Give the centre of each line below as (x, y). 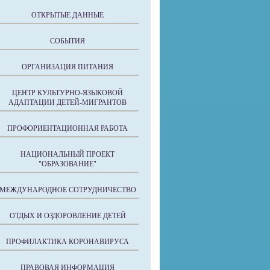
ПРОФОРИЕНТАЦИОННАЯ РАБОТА (67, 128)
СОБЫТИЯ (67, 41)
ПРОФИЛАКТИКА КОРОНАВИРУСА (67, 242)
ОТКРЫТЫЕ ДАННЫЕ (67, 15)
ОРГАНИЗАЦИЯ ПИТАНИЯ (67, 67)
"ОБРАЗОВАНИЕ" (67, 164)
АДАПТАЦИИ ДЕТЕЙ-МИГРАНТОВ (67, 102)
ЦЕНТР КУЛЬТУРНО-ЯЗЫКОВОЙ (67, 93)
